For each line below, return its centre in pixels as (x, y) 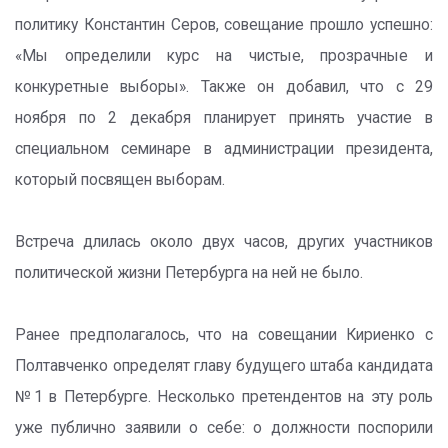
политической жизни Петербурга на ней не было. (189, 273)
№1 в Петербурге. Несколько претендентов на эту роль (224, 397)
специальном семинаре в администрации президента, (224, 149)
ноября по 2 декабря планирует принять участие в (224, 118)
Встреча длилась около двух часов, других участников (224, 242)
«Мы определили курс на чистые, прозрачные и (224, 56)
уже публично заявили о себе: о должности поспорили (224, 428)
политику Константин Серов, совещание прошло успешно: (224, 25)
